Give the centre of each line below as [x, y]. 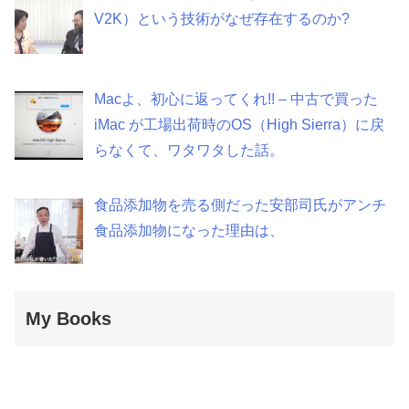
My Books [68, 318]
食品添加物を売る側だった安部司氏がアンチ [240, 205]
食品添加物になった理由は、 [189, 231]
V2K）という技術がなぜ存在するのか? [222, 19]
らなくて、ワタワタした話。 [189, 151]
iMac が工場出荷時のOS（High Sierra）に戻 [239, 125]
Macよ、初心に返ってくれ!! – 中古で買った [236, 100]
